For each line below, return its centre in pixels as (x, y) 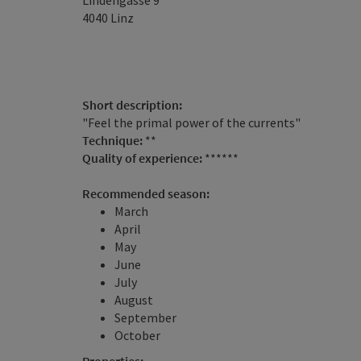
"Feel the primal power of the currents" (191, 122)
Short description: (132, 105)
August (134, 300)
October (137, 335)
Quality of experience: (143, 158)
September (145, 317)
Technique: (114, 140)
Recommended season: (146, 193)
